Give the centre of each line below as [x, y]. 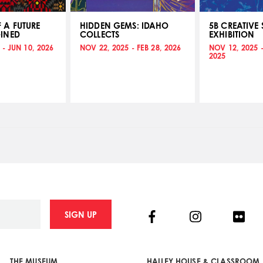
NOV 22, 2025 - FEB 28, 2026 [131, 48]
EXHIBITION [232, 34]
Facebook [177, 216]
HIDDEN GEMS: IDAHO [124, 26]
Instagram [220, 216]
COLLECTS [100, 34]
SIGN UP [80, 215]
